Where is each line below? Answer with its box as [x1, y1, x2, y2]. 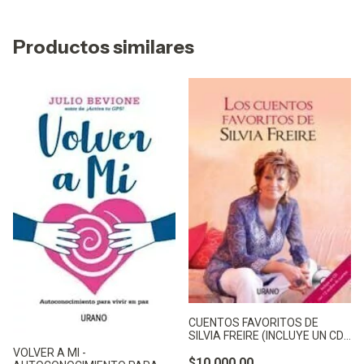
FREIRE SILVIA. [188, 342, 262, 356]
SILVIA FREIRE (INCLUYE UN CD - [188, 329, 350, 343]
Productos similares [13, 36, 194, 59]
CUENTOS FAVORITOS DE [188, 316, 318, 330]
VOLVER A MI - [13, 346, 86, 360]
